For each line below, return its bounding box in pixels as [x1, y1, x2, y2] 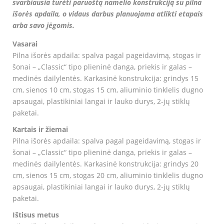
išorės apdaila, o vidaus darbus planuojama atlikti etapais [12, 9, 203, 19]
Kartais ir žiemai [12, 124, 68, 134]
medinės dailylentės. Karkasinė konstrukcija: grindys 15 [12, 73, 198, 83]
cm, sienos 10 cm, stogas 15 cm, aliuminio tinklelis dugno [12, 85, 203, 95]
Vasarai [12, 39, 37, 49]
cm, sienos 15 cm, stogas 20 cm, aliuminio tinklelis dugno [12, 170, 203, 180]
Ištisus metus [12, 210, 59, 220]
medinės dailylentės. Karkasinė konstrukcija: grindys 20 [12, 159, 198, 169]
